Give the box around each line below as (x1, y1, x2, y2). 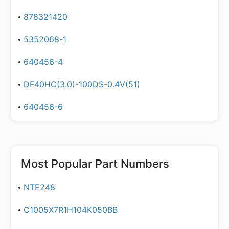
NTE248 (24, 182, 55, 192)
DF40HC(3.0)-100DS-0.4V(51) (24, 79, 140, 89)
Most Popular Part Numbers (21, 157, 169, 170)
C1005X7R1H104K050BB (24, 204, 118, 215)
